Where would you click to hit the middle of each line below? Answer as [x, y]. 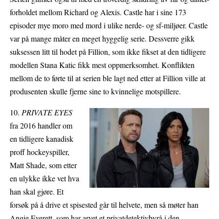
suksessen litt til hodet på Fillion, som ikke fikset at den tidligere [108, 52]
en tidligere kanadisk [42, 139]
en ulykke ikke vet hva [44, 178]
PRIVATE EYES [47, 112]
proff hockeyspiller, [40, 152]
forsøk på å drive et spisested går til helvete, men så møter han [104, 205]
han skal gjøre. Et [37, 192]
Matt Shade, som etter [43, 165]
